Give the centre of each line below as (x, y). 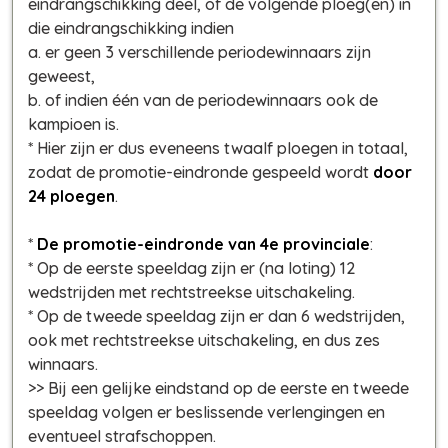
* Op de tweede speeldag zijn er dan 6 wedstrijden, (216, 315)
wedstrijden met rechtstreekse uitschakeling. (191, 291)
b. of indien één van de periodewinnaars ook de (203, 99)
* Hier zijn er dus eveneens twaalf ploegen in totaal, (218, 147)
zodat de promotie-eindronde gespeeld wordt (200, 171)
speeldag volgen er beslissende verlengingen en (206, 411)
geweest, (61, 75)
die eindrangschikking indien (131, 27)
